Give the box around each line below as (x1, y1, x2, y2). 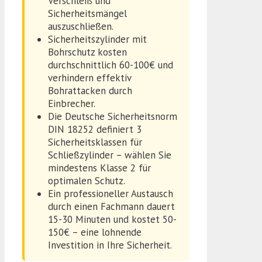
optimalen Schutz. (48, 174, 125, 188)
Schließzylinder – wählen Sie (48, 149, 171, 162)
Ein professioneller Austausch (48, 187, 173, 201)
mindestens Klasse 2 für (48, 161, 151, 175)
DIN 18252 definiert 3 (48, 123, 142, 136)
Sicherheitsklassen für (48, 136, 142, 149)
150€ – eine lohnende (48, 226, 142, 239)
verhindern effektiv (48, 71, 131, 85)
